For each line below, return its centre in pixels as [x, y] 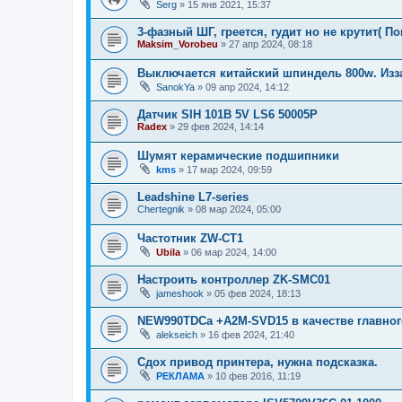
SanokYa [175, 87]
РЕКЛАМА [180, 376]
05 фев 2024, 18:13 [258, 294]
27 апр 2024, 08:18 [271, 44]
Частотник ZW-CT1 [190, 239]
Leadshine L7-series [193, 197]
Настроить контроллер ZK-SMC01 [234, 280]
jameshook [180, 294]
